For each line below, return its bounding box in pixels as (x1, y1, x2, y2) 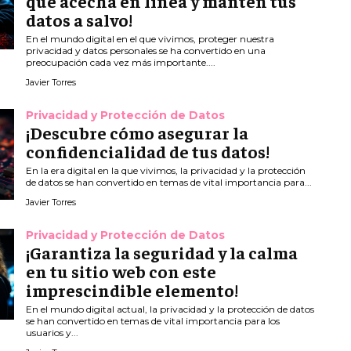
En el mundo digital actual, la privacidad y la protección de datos (26, 303, 315, 316)
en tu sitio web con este (26, 260, 217, 283)
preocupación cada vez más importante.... (26, 56, 216, 69)
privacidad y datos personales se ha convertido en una (26, 45, 266, 57)
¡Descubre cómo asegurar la (26, 121, 249, 144)
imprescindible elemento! (26, 279, 239, 302)
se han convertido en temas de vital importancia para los (26, 315, 280, 327)
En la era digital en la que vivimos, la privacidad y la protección (26, 165, 306, 177)
